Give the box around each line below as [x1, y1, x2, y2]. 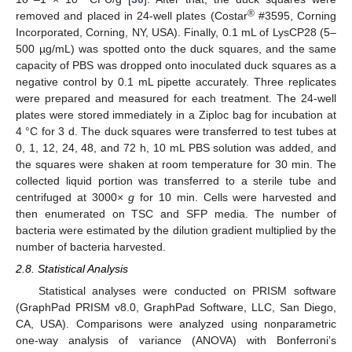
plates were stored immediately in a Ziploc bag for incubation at [16, 108, 336, 121]
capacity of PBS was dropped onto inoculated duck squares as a [16, 58, 336, 71]
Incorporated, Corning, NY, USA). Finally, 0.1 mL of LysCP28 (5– [16, 25, 336, 38]
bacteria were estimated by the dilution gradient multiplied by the [16, 223, 336, 236]
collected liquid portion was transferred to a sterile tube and [16, 174, 336, 187]
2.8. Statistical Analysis [16, 262, 128, 275]
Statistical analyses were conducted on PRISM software [38, 284, 336, 297]
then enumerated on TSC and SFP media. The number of [16, 207, 336, 220]
